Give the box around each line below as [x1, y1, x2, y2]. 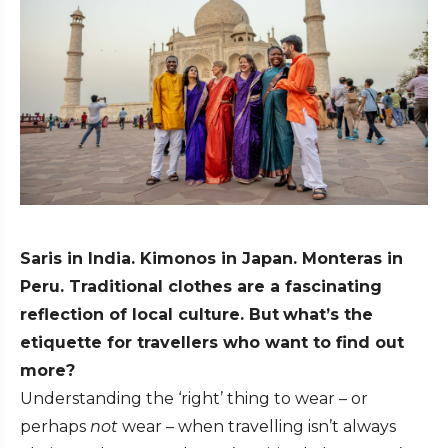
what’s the [283, 305, 373, 325]
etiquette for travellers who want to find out [20, 333, 404, 353]
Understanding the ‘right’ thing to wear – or [20, 389, 368, 409]
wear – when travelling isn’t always [118, 417, 396, 437]
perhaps [20, 417, 90, 437]
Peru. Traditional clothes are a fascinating [20, 277, 382, 297]
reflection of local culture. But [20, 305, 279, 325]
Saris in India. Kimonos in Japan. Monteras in [20, 249, 403, 269]
